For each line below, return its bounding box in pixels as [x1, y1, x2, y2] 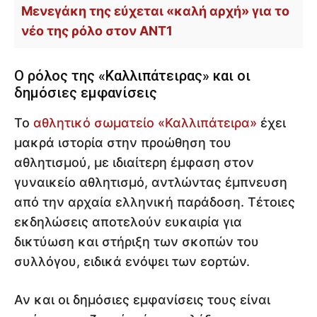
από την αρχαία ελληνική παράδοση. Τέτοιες [14, 195, 295, 210]
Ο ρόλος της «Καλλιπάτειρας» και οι [14, 67, 250, 85]
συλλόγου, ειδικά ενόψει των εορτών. [14, 254, 250, 270]
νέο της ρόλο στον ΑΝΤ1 [21, 23, 173, 39]
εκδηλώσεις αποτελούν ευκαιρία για [14, 214, 242, 230]
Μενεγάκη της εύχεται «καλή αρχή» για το [21, 4, 289, 19]
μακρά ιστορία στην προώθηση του [14, 135, 231, 151]
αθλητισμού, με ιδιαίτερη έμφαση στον [14, 155, 254, 171]
